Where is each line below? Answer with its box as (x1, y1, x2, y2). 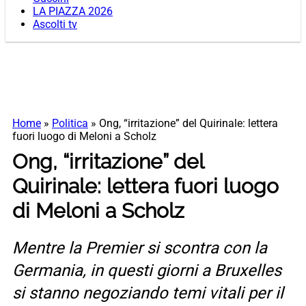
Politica (52, 117, 88, 130)
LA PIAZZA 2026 (33, 5, 113, 18)
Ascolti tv (33, 18, 77, 31)
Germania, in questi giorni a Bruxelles (12, 261, 281, 281)
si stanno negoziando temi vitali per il (12, 283, 283, 303)
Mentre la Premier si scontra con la (12, 238, 267, 258)
